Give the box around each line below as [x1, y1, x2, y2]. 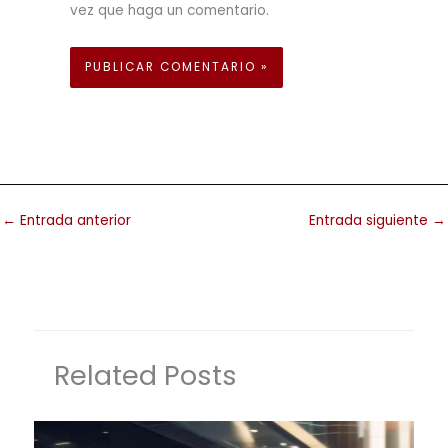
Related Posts [54, 355, 238, 395]
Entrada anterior [16, 211, 131, 231]
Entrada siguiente [309, 211, 432, 231]
